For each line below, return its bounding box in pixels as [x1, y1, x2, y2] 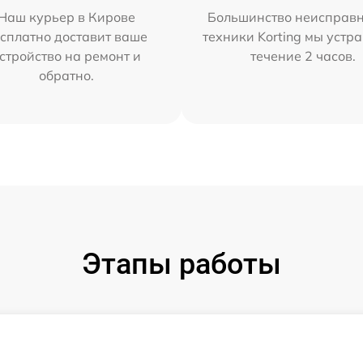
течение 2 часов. [250, 47, 357, 64]
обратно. [38, 66, 94, 83]
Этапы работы [82, 246, 281, 281]
